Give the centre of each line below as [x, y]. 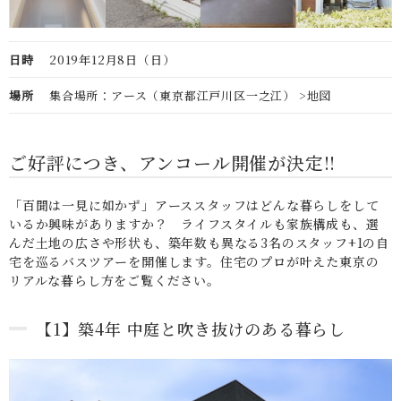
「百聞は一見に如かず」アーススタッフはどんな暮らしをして [194, 205]
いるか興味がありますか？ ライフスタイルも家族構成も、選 [194, 223]
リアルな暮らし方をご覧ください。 [115, 280]
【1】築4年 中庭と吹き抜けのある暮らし [191, 328]
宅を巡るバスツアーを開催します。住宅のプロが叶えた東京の [194, 261]
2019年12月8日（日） [112, 59]
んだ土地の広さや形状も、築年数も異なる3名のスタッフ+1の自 [199, 242]
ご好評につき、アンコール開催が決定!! [173, 162]
